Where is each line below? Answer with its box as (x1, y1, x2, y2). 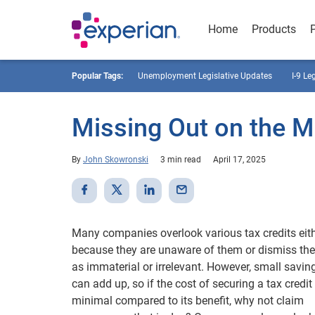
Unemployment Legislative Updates (138, 71, 272, 81)
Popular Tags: (72, 71, 123, 81)
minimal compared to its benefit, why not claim (72, 294, 304, 307)
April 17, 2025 (213, 155, 266, 165)
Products (252, 22, 296, 36)
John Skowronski (83, 155, 148, 165)
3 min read (160, 155, 201, 165)
